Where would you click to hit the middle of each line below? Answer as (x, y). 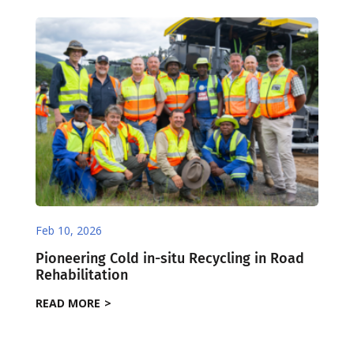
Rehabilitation (81, 275)
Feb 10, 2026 (68, 230)
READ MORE (68, 303)
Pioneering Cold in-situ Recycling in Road (169, 258)
